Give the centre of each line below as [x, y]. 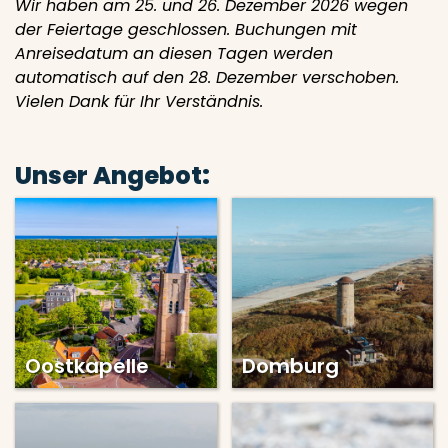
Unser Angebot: [112, 175]
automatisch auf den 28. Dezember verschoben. [207, 77]
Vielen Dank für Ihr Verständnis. [139, 101]
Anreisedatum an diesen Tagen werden [174, 53]
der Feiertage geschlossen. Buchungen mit [186, 29]
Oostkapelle [87, 366]
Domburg [290, 366]
